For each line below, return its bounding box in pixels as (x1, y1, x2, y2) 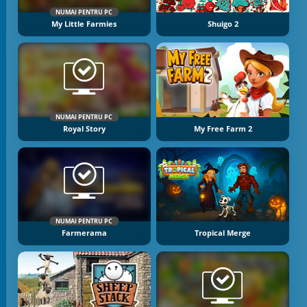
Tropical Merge (195, 228, 251, 238)
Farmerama (61, 228, 107, 238)
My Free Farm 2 (193, 123, 252, 134)
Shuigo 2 (207, 19, 238, 29)
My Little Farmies (51, 19, 117, 29)
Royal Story (62, 123, 106, 134)
